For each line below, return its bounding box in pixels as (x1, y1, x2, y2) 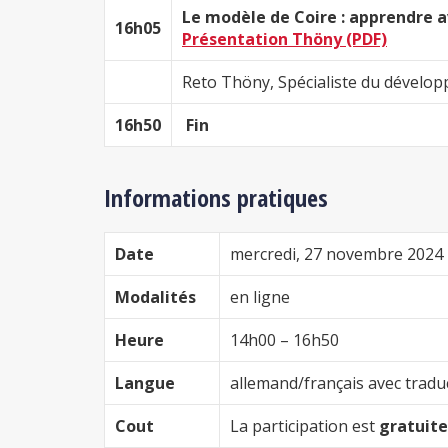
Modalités (115, 286, 196, 309)
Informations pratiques (104, 181, 328, 215)
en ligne (230, 286, 290, 309)
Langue (115, 372, 175, 395)
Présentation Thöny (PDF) (182, 28, 387, 51)
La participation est (230, 415, 379, 438)
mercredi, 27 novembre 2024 (230, 243, 443, 266)
